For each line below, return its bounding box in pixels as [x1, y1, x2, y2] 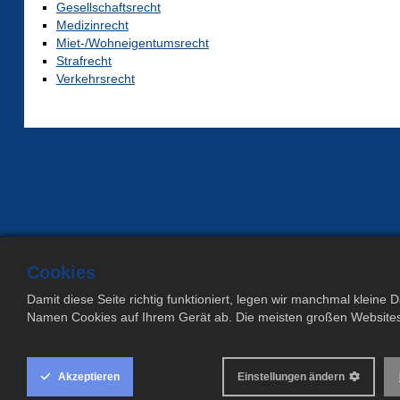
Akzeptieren [55, 371, 120, 383]
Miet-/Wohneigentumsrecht [56, 36, 209, 51]
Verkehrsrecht [56, 71, 135, 87]
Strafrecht [56, 54, 112, 69]
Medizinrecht [56, 18, 129, 33]
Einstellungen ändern [237, 371, 345, 383]
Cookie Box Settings [17, 302, 280, 321]
